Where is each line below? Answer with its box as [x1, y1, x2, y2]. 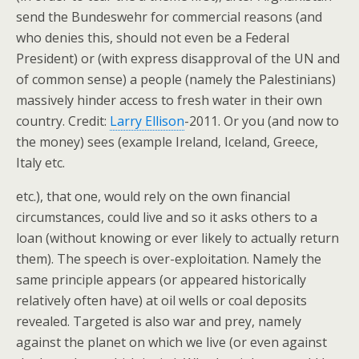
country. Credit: [16, 112, 110, 130]
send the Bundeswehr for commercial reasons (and [16, 8, 322, 26]
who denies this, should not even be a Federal [16, 29, 289, 46]
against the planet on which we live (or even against [16, 333, 327, 351]
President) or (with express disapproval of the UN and [16, 50, 340, 67]
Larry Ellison [110, 112, 184, 130]
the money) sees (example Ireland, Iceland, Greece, [16, 133, 318, 151]
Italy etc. [16, 154, 65, 171]
